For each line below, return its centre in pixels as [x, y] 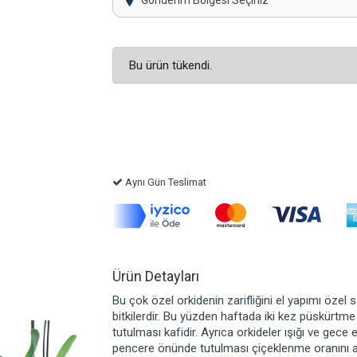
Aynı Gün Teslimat [164, 182]
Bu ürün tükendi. [170, 66]
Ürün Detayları [155, 277]
